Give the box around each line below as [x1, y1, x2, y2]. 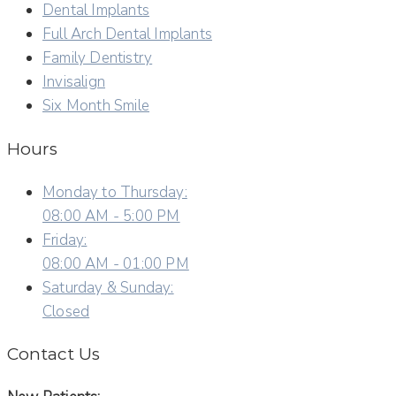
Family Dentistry [42, 48, 153, 69]
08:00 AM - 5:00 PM [42, 205, 180, 226]
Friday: [42, 229, 88, 250]
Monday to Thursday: [42, 181, 187, 202]
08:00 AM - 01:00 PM [42, 253, 189, 274]
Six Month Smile [42, 95, 149, 117]
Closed [42, 301, 90, 322]
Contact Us [7, 344, 100, 365]
